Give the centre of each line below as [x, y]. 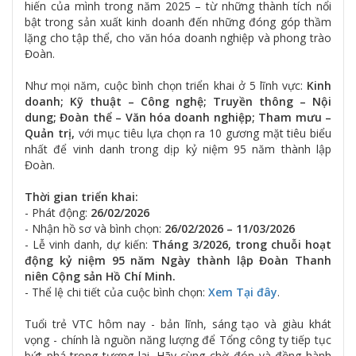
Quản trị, [50, 133]
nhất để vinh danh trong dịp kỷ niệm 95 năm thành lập [178, 149]
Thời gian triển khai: [81, 196]
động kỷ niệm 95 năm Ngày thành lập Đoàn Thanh [178, 260]
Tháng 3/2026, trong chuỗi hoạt [242, 244]
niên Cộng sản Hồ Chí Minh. [100, 276]
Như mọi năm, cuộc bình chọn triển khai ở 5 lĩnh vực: [166, 85]
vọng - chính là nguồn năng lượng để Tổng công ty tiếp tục [178, 339]
